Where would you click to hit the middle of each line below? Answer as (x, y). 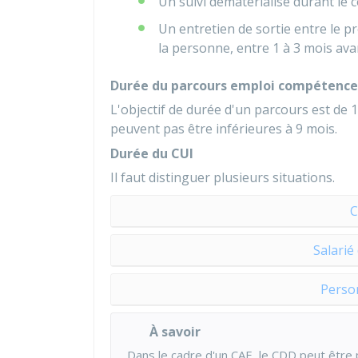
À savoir (175, 332)
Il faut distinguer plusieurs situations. (223, 177)
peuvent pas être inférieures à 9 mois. (224, 129)
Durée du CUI (152, 153)
